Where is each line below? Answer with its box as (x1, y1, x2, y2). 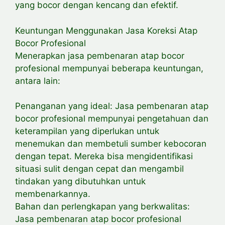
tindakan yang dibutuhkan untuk (15, 176, 146, 187)
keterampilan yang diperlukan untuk (15, 126, 159, 137)
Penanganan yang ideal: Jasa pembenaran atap (15, 101, 208, 111)
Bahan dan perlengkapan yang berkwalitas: (15, 201, 190, 212)
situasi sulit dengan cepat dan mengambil (15, 164, 184, 174)
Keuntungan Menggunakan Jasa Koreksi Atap (15, 25, 197, 36)
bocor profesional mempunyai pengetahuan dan (15, 114, 208, 124)
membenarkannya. (15, 189, 90, 199)
